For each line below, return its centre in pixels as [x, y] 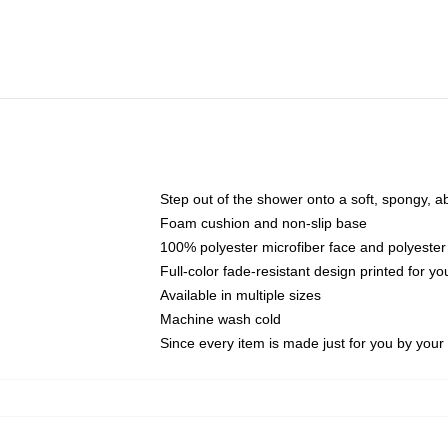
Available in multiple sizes [240, 295]
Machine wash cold [220, 319]
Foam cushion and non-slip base [263, 223]
